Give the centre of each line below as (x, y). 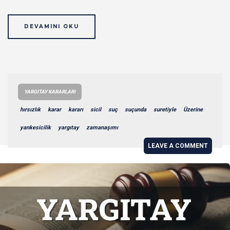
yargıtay (69, 127)
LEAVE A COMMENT (178, 146)
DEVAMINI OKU (52, 26)
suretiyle (165, 109)
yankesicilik (35, 127)
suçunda (136, 109)
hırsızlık (30, 109)
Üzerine (193, 109)
